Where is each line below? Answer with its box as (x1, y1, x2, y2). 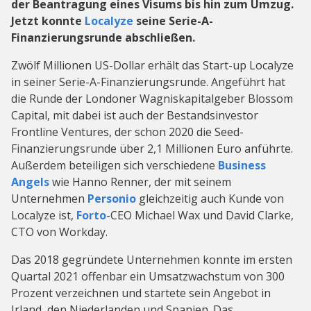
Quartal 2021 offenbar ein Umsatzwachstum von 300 (11, 269, 285, 285)
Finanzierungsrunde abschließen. (11, 30, 195, 46)
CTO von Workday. (11, 224, 108, 240)
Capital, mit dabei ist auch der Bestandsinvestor (11, 108, 258, 124)
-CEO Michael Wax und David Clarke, (106, 208, 294, 224)
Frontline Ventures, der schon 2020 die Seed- (11, 124, 244, 140)
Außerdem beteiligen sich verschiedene (11, 158, 218, 174)
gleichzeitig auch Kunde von (136, 191, 284, 207)
